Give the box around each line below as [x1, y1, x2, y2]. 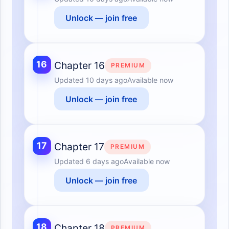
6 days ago [85, 157, 124, 166]
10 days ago [85, 76, 127, 85]
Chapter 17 [54, 141, 104, 153]
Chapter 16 [54, 59, 105, 72]
